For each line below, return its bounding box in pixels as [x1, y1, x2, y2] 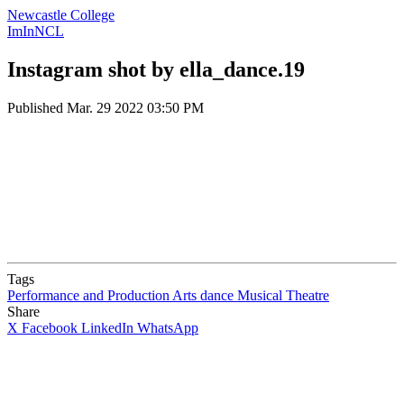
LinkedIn [81, 319, 133, 335]
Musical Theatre [237, 287, 329, 303]
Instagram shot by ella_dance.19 [7, 57, 305, 81]
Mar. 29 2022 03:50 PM [67, 99, 204, 115]
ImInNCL [7, 23, 64, 39]
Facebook [22, 319, 78, 335]
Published [7, 99, 67, 115]
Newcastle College [7, 7, 115, 23]
